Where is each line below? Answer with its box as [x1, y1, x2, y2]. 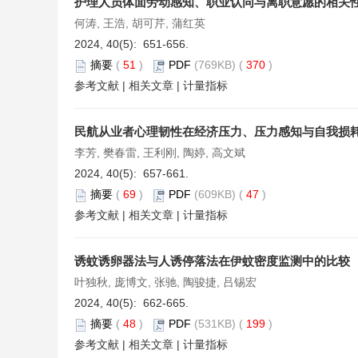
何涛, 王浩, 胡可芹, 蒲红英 [74, 17, 205, 30]
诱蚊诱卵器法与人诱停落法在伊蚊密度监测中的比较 [74, 254, 350, 268]
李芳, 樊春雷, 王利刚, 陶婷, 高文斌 [74, 146, 245, 160]
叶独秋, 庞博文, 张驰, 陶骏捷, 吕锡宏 [74, 276, 257, 289]
